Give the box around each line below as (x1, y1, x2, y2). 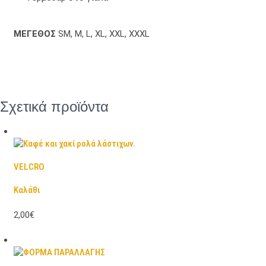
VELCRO (13, 161, 45, 173)
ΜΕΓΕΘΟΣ (14, 28, 56, 40)
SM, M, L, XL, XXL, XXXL (58, 28, 150, 40)
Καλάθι (13, 185, 40, 196)
